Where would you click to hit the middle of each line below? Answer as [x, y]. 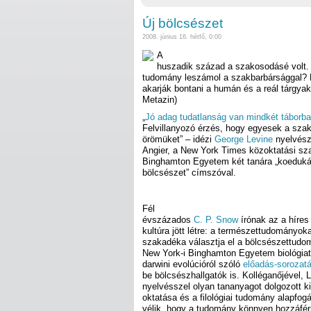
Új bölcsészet [183, 24]
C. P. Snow [216, 219]
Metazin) [160, 99]
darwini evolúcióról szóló [193, 264]
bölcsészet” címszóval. [189, 173]
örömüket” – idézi [178, 140]
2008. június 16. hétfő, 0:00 [182, 37]
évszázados [168, 219]
